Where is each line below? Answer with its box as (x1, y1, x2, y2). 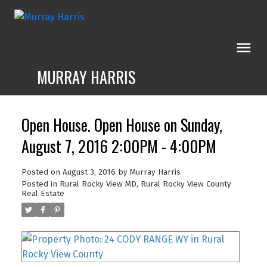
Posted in (21, 179, 57, 189)
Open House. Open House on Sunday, (21, 113, 222, 136)
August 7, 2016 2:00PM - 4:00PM (21, 134, 216, 158)
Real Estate (21, 188, 64, 198)
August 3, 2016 (62, 167, 116, 177)
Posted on (21, 167, 63, 177)
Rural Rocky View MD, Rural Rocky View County (59, 179, 231, 189)
